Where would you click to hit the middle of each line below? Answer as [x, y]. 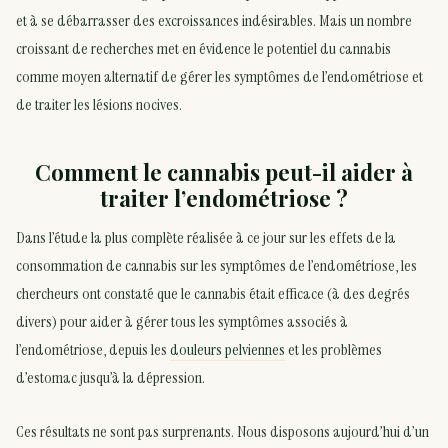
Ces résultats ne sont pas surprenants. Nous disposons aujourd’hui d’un [222, 431]
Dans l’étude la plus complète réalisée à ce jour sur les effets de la [206, 238]
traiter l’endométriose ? [224, 197]
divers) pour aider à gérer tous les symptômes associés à [182, 322]
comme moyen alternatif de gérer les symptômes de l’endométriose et [219, 77]
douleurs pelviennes [227, 350]
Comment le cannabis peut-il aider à [224, 171]
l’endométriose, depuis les [93, 350]
